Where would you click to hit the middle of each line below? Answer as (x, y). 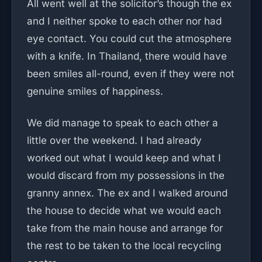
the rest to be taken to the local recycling (124, 246)
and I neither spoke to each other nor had (124, 21)
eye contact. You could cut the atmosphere (129, 39)
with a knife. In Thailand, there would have (127, 56)
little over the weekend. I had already (114, 140)
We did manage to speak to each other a (123, 123)
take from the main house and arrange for (125, 228)
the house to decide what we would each (124, 211)
